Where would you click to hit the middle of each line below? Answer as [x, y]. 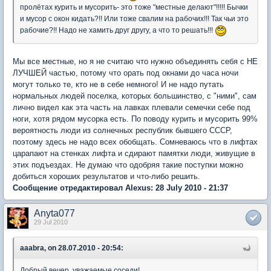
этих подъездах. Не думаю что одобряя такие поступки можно [128, 165]
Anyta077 [54, 213]
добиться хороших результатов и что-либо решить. [106, 176]
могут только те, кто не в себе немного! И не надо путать [118, 84]
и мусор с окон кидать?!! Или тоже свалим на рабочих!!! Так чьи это [134, 18]
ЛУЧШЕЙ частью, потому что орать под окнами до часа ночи [126, 73]
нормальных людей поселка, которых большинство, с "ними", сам [135, 96]
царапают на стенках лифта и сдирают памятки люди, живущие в [134, 153]
